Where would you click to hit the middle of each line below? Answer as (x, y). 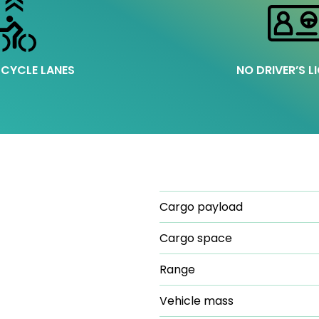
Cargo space (196, 238)
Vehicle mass (197, 301)
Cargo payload (201, 207)
